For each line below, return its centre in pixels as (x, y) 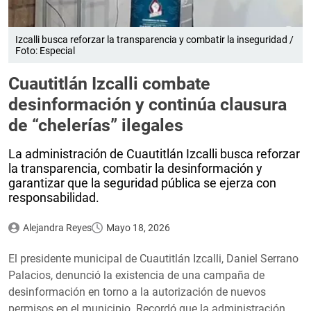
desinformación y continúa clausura (148, 104)
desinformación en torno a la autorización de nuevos (137, 292)
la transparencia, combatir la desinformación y (135, 168)
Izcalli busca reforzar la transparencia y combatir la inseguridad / (154, 39)
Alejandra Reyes (57, 227)
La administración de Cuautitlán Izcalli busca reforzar (154, 153)
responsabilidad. (54, 197)
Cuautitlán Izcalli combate (109, 83)
